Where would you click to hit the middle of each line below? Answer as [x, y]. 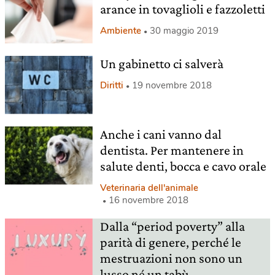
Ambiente [120, 31]
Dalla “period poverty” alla [172, 226]
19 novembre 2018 [172, 85]
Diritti [111, 85]
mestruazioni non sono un [171, 258]
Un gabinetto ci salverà [161, 63]
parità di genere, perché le [170, 242]
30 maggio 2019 [184, 31]
